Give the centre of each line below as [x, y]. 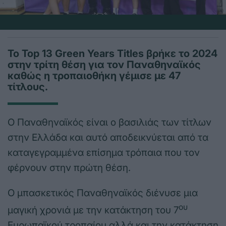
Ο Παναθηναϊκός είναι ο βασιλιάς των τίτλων [109, 123]
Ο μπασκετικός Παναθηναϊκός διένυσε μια [103, 193]
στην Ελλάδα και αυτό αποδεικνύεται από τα [108, 138]
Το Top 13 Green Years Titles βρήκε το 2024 [112, 54]
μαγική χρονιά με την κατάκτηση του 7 [93, 210]
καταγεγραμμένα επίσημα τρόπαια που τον [104, 153]
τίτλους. [28, 87]
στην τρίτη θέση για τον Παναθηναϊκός [104, 65]
